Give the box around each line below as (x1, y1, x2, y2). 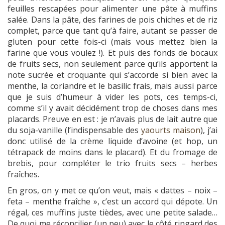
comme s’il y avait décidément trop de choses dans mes (8, 102, 217, 114)
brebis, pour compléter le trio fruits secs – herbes (8, 158, 217, 169)
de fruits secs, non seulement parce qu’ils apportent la (8, 58, 217, 70)
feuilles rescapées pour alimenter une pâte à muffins (8, 3, 217, 15)
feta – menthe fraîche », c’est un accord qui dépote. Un (8, 196, 217, 207)
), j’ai (200, 125, 217, 136)
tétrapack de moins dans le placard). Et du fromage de (8, 147, 217, 158)
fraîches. (8, 169, 39, 180)
